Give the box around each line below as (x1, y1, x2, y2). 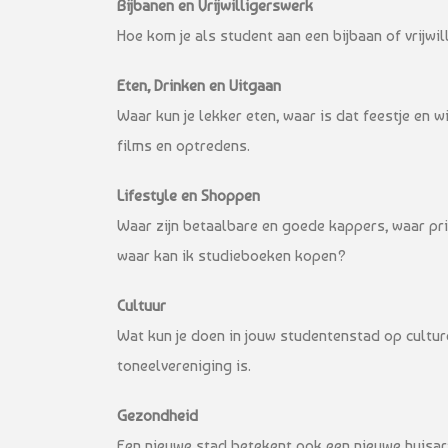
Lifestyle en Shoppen (117, 185, 260, 205)
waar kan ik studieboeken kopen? (117, 245, 346, 265)
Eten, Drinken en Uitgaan (117, 75, 281, 95)
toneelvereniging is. (117, 355, 251, 375)
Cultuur (117, 295, 166, 315)
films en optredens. (117, 135, 250, 155)
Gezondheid (117, 405, 198, 425)
